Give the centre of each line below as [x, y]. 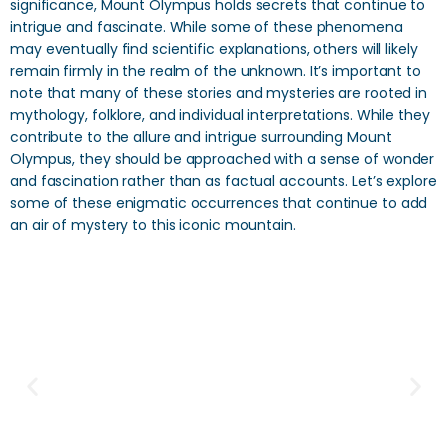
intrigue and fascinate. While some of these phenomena [206, 27]
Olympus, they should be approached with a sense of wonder [222, 159]
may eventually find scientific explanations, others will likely [214, 49]
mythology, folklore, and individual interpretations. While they [220, 115]
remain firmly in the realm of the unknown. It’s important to [215, 71]
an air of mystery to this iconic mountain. [153, 225]
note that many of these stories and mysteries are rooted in [219, 93]
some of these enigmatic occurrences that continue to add [219, 203]
